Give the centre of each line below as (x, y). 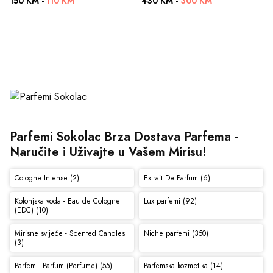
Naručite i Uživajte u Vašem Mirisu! (108, 152)
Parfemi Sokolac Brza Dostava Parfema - (124, 137)
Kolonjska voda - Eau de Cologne (67, 201)
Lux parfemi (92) (170, 201)
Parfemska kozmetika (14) (183, 265)
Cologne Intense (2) (47, 178)
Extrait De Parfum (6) (177, 178)
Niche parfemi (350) (176, 233)
